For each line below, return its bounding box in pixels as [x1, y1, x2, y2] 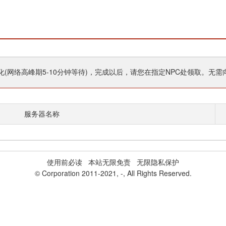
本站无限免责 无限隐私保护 [82, 157, 179, 167]
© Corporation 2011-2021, [34, 168, 121, 178]
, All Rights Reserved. [123, 168, 192, 178]
